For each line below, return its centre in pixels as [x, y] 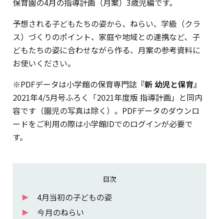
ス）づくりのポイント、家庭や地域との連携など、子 [106, 36]
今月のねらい [61, 212]
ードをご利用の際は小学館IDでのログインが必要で [103, 123]
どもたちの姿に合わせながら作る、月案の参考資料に [107, 50]
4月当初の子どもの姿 [75, 197]
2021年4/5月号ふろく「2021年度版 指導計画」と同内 [108, 97]
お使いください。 [44, 63]
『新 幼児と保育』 [169, 84]
